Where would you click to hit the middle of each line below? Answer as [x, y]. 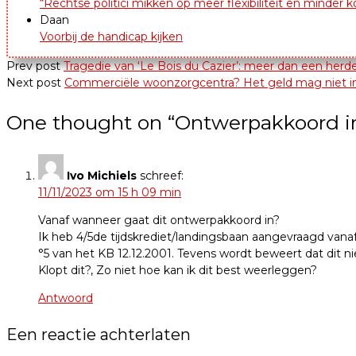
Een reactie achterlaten [99, 334]
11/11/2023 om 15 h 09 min [110, 192]
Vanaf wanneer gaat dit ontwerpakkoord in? [159, 220]
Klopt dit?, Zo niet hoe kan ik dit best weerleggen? [178, 270]
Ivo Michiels [102, 175]
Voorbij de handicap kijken [111, 37]
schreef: [162, 175]
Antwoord [66, 298]
